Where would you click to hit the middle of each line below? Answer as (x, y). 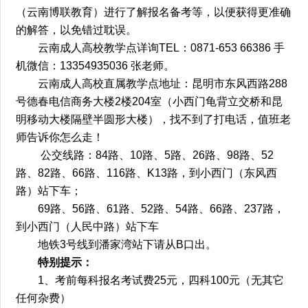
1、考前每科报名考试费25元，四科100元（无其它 (161, 280)
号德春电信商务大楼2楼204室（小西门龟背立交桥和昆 (150, 101)
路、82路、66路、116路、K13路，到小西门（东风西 (147, 173)
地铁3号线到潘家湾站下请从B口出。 (128, 244)
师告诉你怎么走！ (60, 137)
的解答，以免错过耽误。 (77, 30)
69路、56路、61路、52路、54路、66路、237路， (162, 208)
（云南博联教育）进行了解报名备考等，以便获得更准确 (154, 12)
